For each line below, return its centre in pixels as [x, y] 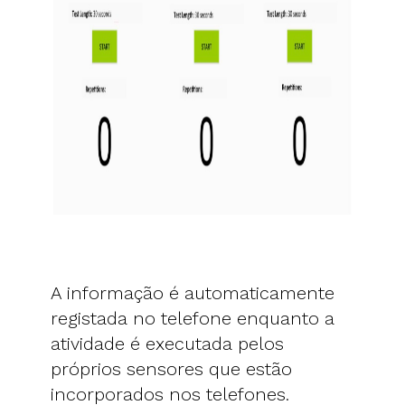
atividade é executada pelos [167, 343]
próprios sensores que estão [171, 368]
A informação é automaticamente [193, 292]
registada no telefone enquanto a [193, 318]
